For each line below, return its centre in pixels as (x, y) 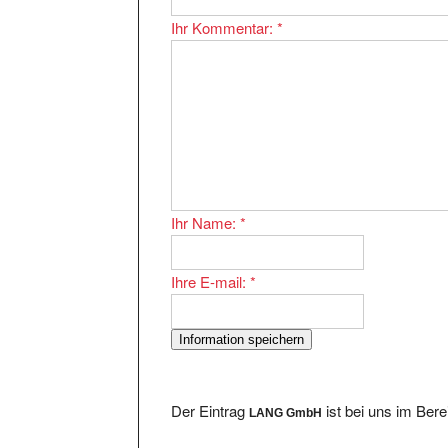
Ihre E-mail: (211, 263)
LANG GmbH (286, 394)
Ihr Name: (206, 204)
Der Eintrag (210, 392)
